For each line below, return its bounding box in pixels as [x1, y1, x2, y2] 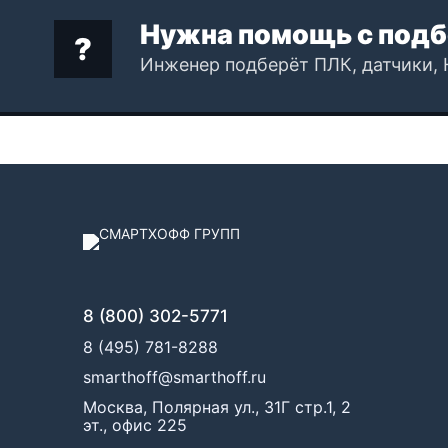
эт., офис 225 [82, 415, 187, 435]
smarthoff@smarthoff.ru [82, 367, 266, 387]
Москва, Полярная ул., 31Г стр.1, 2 [82, 397, 351, 417]
